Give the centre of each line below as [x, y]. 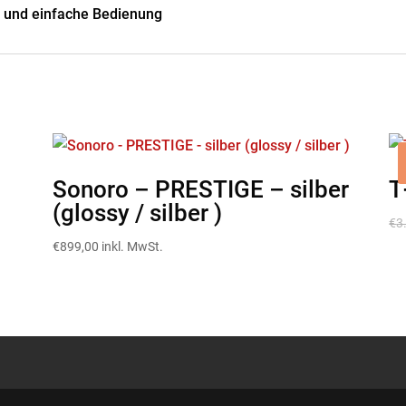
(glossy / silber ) [137, 213]
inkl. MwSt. [132, 247]
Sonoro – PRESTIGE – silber [200, 190]
